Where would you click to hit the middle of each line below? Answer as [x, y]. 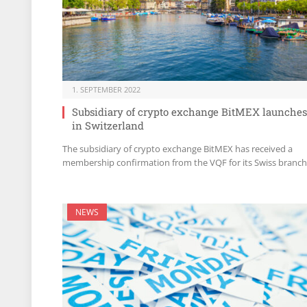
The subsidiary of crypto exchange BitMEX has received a [177, 149]
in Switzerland [108, 126]
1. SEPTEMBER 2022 [106, 90]
